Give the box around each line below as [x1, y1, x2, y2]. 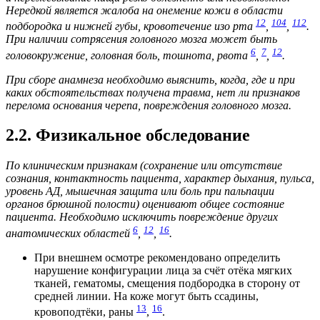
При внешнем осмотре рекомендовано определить [34, 251, 280, 264]
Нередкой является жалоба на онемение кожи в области [6, 4, 283, 16]
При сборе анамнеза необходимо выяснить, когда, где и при [6, 73, 295, 86]
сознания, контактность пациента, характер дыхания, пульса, [6, 172, 314, 185]
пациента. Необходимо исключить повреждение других [6, 211, 278, 224]
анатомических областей [6, 226, 133, 239]
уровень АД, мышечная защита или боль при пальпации [6, 185, 274, 198]
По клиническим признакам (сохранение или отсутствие [6, 159, 282, 172]
